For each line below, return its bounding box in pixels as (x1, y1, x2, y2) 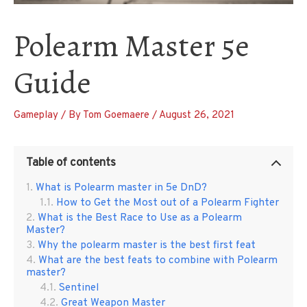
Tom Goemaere (83, 109, 152, 123)
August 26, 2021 (159, 109, 234, 123)
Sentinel (59, 281, 101, 295)
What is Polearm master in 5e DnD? (36, 181, 207, 195)
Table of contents (26, 156, 116, 171)
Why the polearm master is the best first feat (38, 238, 256, 253)
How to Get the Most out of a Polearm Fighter (56, 196, 279, 210)
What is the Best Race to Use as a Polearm (38, 211, 242, 225)
